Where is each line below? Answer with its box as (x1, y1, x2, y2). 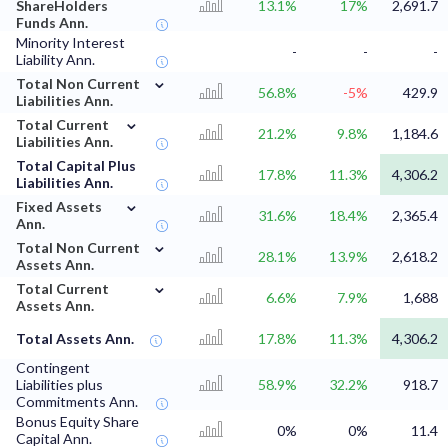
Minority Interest (16, 34, 125, 52)
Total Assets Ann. (16, 330, 134, 348)
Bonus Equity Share (16, 413, 139, 431)
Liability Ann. (16, 51, 95, 69)
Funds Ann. (16, 14, 88, 32)
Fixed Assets (16, 198, 102, 216)
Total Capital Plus (16, 157, 136, 175)
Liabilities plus (16, 376, 103, 394)
